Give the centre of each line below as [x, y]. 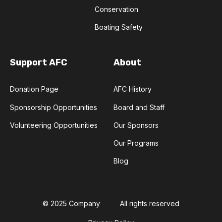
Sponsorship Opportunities [54, 107]
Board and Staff [139, 107]
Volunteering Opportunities [54, 125]
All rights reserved [150, 203]
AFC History [133, 89]
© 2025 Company [71, 203]
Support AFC [39, 63]
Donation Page [34, 89]
